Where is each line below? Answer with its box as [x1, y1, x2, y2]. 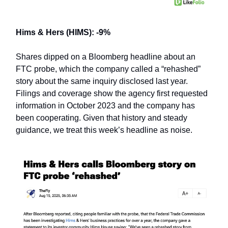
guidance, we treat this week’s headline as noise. [16, 126, 192, 135]
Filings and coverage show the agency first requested [16, 89, 208, 98]
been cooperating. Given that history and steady [16, 113, 187, 123]
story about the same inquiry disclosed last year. [16, 77, 188, 86]
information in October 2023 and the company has [16, 101, 195, 110]
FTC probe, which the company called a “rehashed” [16, 65, 201, 74]
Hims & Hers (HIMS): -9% [16, 28, 110, 37]
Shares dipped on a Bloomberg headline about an [16, 52, 195, 62]
